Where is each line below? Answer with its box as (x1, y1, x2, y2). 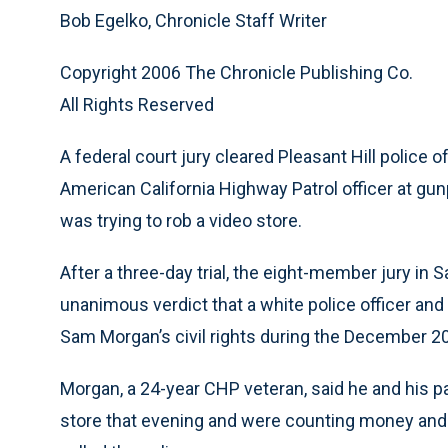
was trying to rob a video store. (60, 210, 302, 231)
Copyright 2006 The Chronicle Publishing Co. (60, 62, 413, 83)
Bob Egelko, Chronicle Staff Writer (60, 10, 327, 31)
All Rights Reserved (60, 94, 214, 115)
